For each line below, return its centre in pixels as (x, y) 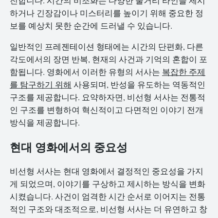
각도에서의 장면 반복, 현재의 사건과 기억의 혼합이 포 (109, 59)
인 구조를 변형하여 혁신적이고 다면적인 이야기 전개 (107, 110)
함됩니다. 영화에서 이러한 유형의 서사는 (86, 72)
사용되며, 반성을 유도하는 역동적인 (138, 84)
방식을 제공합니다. (45, 122)
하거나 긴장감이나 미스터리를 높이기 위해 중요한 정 (107, 13)
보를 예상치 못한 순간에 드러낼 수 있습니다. (91, 26)
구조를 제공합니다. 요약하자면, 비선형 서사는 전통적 (108, 97)
